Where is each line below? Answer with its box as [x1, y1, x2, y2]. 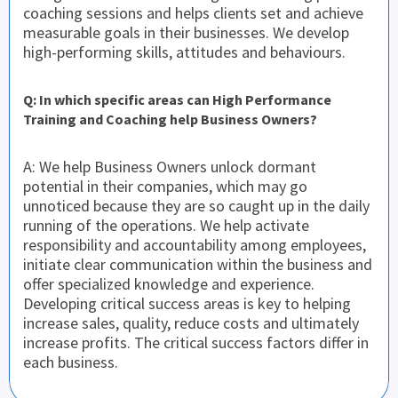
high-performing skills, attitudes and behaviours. [23, 41, 346, 62]
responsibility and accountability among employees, [23, 234, 366, 255]
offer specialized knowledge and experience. [23, 273, 314, 294]
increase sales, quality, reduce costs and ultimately [23, 312, 359, 333]
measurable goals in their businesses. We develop [23, 21, 349, 43]
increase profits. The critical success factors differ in [23, 331, 369, 353]
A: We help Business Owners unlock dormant [23, 155, 316, 177]
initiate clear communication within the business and [23, 253, 372, 275]
